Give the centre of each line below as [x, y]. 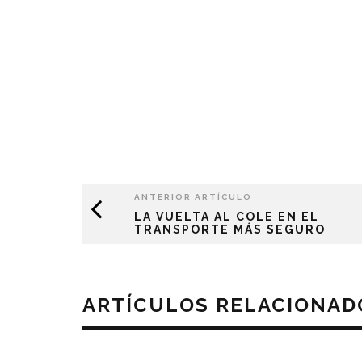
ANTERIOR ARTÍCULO [193, 197]
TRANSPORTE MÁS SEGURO [230, 230]
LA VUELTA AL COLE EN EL [227, 217]
